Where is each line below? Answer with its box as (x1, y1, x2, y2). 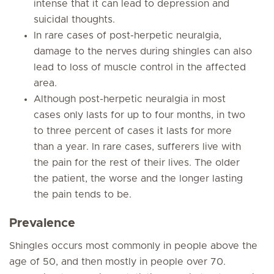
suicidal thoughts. (34, 15, 115, 24)
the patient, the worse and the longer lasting (34, 174, 243, 183)
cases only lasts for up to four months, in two (34, 110, 245, 120)
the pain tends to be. (34, 190, 131, 199)
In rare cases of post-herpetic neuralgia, (34, 31, 221, 40)
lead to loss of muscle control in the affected (34, 62, 246, 72)
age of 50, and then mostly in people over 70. (9, 257, 226, 267)
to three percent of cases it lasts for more (34, 126, 232, 136)
